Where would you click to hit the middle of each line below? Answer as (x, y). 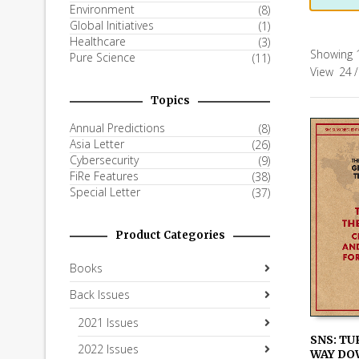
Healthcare (98, 41)
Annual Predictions (117, 128)
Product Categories (170, 235)
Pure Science (103, 57)
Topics (170, 101)
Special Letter (105, 192)
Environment (102, 9)
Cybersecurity (104, 160)
